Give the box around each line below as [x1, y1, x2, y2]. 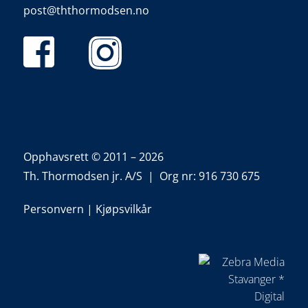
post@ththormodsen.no [23, 2, 149, 18]
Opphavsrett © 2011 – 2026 [23, 148, 164, 164]
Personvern [23, 201, 84, 217]
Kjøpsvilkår [95, 201, 152, 217]
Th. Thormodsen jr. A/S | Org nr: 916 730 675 [23, 168, 260, 184]
